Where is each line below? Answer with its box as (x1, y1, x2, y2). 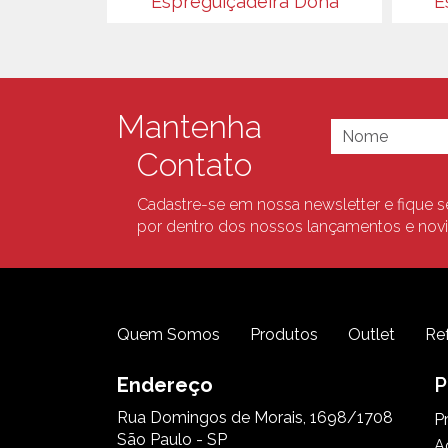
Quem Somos (117, 325, 220, 345)
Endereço (117, 373, 213, 398)
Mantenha (117, 108, 262, 146)
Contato (137, 146, 252, 184)
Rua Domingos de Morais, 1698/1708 (117, 408, 393, 428)
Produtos (250, 325, 318, 345)
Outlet (348, 325, 395, 345)
